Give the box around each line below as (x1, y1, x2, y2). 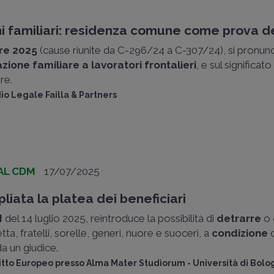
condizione (209, 227, 268, 239)
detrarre (217, 212, 264, 224)
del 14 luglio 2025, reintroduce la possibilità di (5, 212, 217, 224)
